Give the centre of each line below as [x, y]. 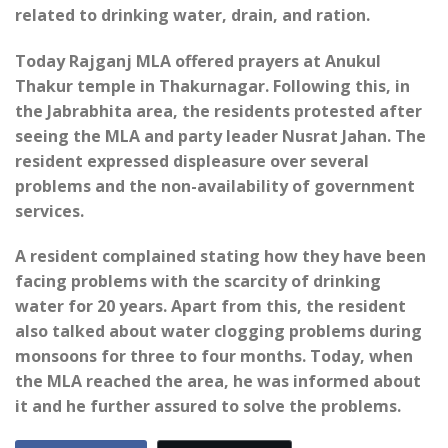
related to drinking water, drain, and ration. [194, 14]
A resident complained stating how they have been [220, 256]
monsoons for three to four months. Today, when [214, 356]
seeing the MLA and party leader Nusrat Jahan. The [220, 135]
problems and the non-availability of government [215, 185]
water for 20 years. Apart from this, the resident [210, 306]
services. [51, 210]
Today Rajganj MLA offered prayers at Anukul [198, 60]
